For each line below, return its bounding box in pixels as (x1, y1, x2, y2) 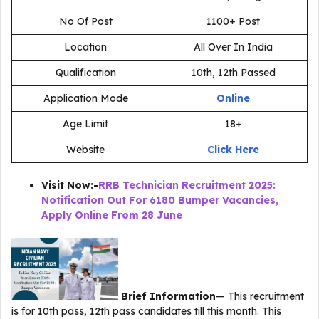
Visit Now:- (41, 179, 98, 192)
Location (64, 41, 107, 53)
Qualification (55, 66, 116, 79)
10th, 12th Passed (191, 66, 276, 79)
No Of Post (58, 15, 113, 28)
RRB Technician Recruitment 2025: (98, 179, 276, 192)
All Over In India (194, 41, 273, 53)
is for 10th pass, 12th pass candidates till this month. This (11, 304, 281, 318)
